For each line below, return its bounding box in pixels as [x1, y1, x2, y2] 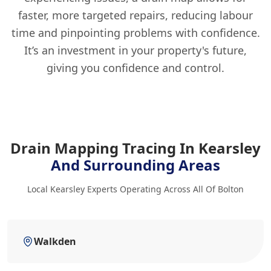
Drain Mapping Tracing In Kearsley [10, 138, 261, 158]
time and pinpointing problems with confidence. [11, 25, 260, 40]
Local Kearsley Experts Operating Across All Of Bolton [27, 183, 244, 195]
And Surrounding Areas [51, 155, 220, 175]
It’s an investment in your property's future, [24, 43, 247, 57]
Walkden [34, 235, 76, 248]
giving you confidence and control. [47, 60, 224, 75]
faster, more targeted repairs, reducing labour [18, 8, 253, 22]
